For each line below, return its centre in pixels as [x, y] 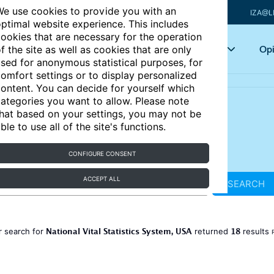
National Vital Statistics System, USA [119, 233]
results [256, 231]
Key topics [197, 49]
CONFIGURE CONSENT [102, 154]
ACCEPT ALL [102, 179]
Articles [119, 49]
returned [211, 231]
